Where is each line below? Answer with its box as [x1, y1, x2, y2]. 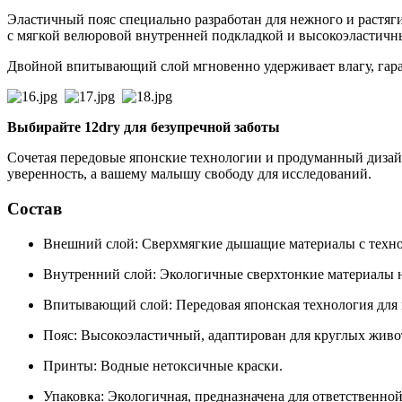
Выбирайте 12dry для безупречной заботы [7, 119, 280, 135]
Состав [7, 199, 62, 219]
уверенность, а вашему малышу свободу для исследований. [7, 166, 371, 182]
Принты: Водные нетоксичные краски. [43, 357, 283, 373]
